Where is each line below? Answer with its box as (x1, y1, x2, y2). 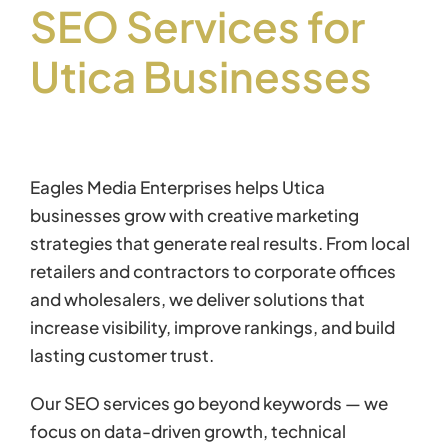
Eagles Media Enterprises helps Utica (30, 175, 325, 198)
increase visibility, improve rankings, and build (30, 315, 395, 338)
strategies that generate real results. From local (30, 231, 410, 254)
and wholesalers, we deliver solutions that (30, 287, 365, 310)
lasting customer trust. (30, 343, 214, 366)
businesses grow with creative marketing (30, 203, 359, 226)
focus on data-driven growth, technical (30, 419, 346, 442)
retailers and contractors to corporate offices (30, 259, 396, 282)
